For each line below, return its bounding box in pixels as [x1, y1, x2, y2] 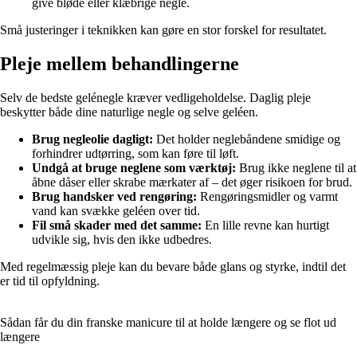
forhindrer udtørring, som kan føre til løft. [32, 147, 239, 161]
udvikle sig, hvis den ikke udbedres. [32, 233, 212, 247]
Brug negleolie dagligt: [32, 132, 153, 147]
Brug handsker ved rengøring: [32, 190, 197, 204]
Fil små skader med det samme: [32, 218, 202, 233]
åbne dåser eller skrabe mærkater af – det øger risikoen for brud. [32, 175, 352, 190]
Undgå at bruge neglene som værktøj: [32, 161, 236, 175]
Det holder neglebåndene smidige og [153, 132, 340, 147]
